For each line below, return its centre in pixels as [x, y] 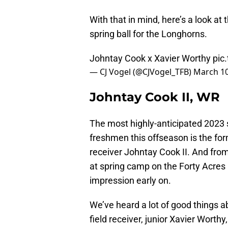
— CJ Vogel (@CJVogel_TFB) [141, 72]
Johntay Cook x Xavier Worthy [151, 58]
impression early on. [130, 180]
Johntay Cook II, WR [155, 97]
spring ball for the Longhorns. [148, 34]
